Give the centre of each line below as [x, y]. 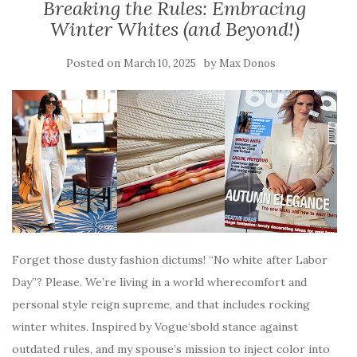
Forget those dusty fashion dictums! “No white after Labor [170, 259]
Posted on [94, 63]
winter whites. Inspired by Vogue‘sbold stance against [155, 326]
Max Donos [247, 63]
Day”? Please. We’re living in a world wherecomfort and [159, 282]
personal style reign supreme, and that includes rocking [161, 304]
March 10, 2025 [159, 63]
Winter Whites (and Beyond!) [175, 29]
